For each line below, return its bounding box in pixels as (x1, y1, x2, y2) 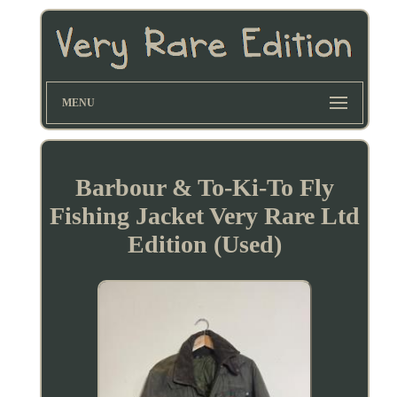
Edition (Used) (127, 230, 282, 258)
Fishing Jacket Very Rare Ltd (49, 201, 360, 230)
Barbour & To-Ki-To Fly (74, 173, 334, 201)
